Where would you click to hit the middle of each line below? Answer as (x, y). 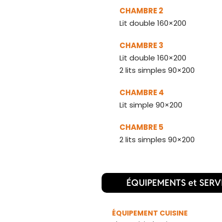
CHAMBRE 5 (142, 127)
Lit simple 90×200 (151, 105)
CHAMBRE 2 (142, 10)
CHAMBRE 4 (142, 92)
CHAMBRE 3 (142, 45)
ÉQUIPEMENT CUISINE (151, 213)
